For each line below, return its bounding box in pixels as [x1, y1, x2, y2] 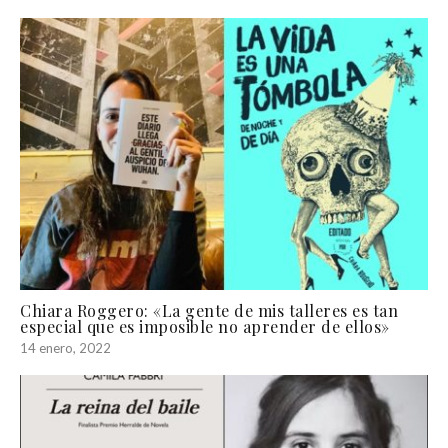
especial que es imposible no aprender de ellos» [20, 315, 390, 337]
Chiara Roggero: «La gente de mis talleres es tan [20, 299, 398, 321]
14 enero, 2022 [20, 339, 111, 356]
